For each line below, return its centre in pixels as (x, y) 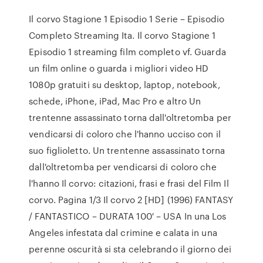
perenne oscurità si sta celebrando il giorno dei (130, 249)
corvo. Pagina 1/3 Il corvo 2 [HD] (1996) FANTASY (131, 200)
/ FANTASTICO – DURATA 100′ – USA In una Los (128, 216)
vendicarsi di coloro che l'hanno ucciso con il (125, 134)
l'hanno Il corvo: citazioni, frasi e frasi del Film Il (129, 183)
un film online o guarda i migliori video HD (119, 68)
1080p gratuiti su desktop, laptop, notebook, (124, 85)
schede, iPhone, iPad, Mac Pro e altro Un (115, 101)
